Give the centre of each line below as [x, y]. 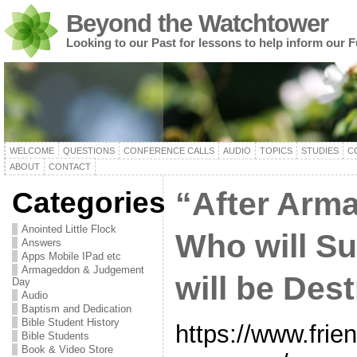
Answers [41, 243]
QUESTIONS [88, 151]
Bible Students [55, 336]
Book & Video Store [67, 349]
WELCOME [31, 151]
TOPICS [276, 151]
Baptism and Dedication [76, 309]
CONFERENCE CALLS [169, 151]
